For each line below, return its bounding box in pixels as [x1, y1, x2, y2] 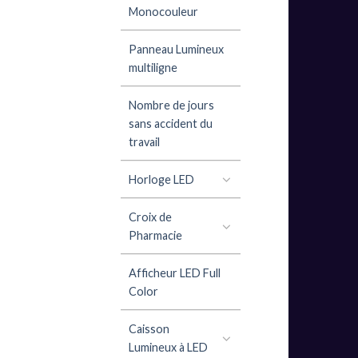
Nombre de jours [129, 97, 214, 112]
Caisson [129, 321, 169, 336]
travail [129, 134, 160, 149]
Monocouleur [129, 4, 198, 18]
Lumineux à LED [129, 340, 208, 354]
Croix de [129, 209, 172, 224]
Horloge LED [129, 172, 194, 186]
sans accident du [129, 116, 213, 130]
